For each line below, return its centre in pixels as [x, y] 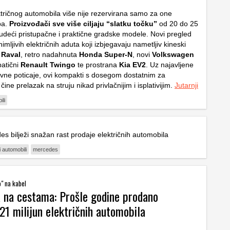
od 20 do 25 [178, 23]
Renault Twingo [48, 64]
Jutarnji [186, 85]
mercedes [45, 149]
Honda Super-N [106, 54]
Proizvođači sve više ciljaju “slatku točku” [83, 23]
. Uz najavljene [170, 64]
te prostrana [97, 64]
